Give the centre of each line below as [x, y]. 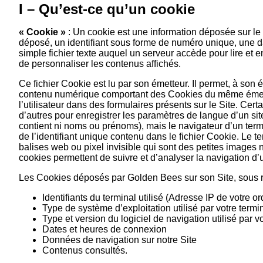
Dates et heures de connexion [104, 229]
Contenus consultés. [85, 250]
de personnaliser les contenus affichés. [100, 63]
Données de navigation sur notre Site [119, 240]
